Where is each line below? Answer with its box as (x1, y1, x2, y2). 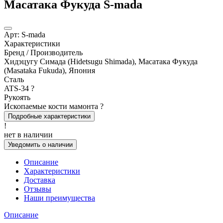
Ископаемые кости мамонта (4, 102, 100, 111)
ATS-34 (4, 84, 31, 93)
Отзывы (24, 184, 51, 193)
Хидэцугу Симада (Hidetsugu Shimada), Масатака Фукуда (4, 57, 198, 66)
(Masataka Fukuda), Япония (4, 66, 95, 75)
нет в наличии (4, 130, 53, 139)
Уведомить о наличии (8, 140, 73, 148)
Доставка (24, 175, 55, 184)
